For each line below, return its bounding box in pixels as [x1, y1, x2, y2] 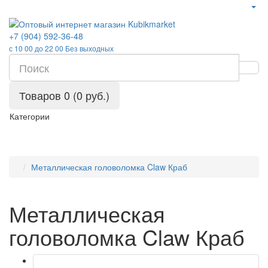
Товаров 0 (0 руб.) [19, 87, 109, 103]
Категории [10, 110, 50, 122]
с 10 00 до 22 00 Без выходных [9, 43, 114, 53]
